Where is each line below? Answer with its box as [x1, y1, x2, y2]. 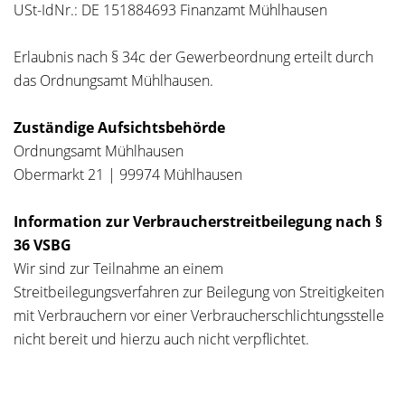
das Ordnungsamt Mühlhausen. [14, 71, 213, 90]
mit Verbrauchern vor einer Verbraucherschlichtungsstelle [14, 306, 384, 325]
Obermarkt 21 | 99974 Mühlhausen [14, 165, 242, 184]
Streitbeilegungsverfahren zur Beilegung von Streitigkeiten [14, 282, 384, 302]
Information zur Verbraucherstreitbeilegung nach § [14, 212, 382, 231]
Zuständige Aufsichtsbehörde [14, 118, 225, 137]
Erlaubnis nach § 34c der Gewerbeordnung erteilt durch [14, 47, 373, 67]
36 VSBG [14, 235, 71, 255]
